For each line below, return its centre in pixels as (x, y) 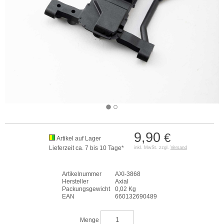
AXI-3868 (128, 174)
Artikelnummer (82, 174)
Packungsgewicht (86, 189)
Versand (178, 147)
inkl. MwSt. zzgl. (152, 147)
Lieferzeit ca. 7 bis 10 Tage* (86, 148)
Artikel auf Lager (78, 138)
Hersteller (75, 181)
